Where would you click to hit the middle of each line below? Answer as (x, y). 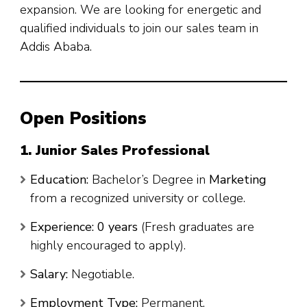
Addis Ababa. (56, 47)
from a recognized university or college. (138, 198)
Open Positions (83, 119)
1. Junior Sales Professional (115, 150)
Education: (59, 179)
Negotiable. (101, 274)
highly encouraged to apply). (108, 245)
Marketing (238, 179)
